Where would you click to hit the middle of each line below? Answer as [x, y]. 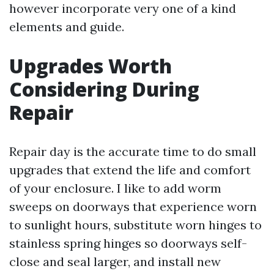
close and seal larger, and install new [115, 261]
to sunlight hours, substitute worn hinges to [135, 225]
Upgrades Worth [91, 66]
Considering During [104, 89]
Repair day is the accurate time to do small [133, 151]
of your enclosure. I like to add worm [115, 188]
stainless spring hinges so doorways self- [128, 243]
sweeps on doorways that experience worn [133, 206]
